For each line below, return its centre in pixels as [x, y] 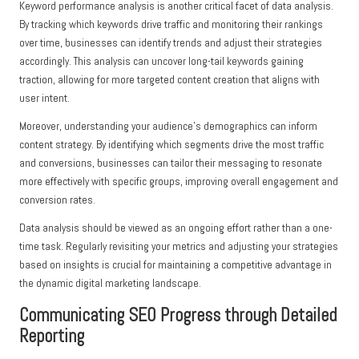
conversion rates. [57, 200]
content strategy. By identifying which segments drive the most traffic [171, 145]
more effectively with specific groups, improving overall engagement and [179, 182]
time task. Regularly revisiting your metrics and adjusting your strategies [179, 247]
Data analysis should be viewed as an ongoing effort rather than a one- [176, 228]
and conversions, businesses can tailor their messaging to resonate [171, 163]
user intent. [44, 99]
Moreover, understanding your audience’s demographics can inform [168, 127]
